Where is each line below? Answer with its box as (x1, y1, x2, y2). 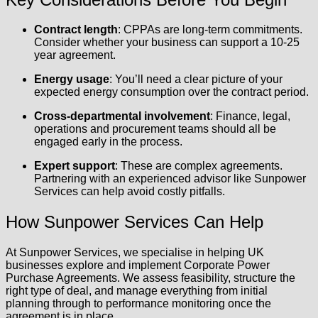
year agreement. (34, 49, 116, 62)
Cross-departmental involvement (34, 110, 210, 123)
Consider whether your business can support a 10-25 (34, 36, 300, 49)
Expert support (34, 160, 115, 172)
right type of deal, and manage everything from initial (6, 285, 268, 297)
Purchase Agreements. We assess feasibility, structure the (6, 272, 295, 285)
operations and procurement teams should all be (34, 123, 276, 136)
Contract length (34, 23, 118, 36)
